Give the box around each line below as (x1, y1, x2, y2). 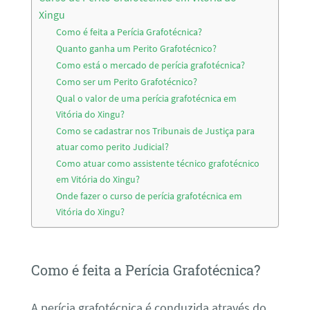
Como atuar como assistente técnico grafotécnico (56, 157, 260, 170)
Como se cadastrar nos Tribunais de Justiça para (56, 125, 255, 138)
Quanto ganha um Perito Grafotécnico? (56, 42, 217, 55)
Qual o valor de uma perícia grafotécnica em (56, 92, 237, 105)
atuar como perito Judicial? (56, 140, 170, 154)
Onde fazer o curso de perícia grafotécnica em (56, 190, 243, 203)
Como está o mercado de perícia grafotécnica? (56, 59, 246, 72)
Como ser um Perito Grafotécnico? (56, 75, 198, 89)
